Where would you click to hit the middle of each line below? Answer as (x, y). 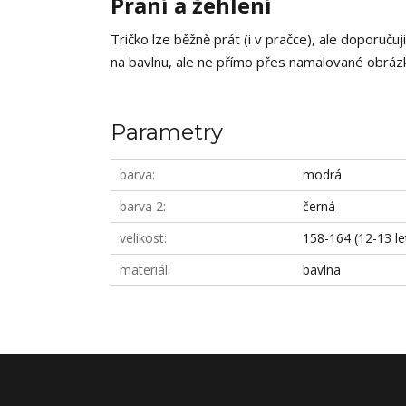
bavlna (322, 270)
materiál (144, 270)
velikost (142, 238)
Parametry (167, 132)
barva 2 (141, 206)
